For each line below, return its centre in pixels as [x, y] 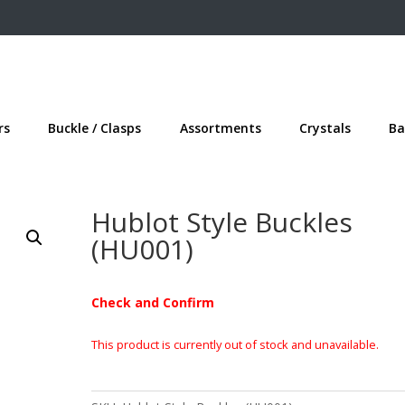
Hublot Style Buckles [222, 222]
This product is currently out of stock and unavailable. [235, 344]
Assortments [220, 128]
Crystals [325, 128]
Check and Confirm [153, 302]
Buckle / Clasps [95, 128]
